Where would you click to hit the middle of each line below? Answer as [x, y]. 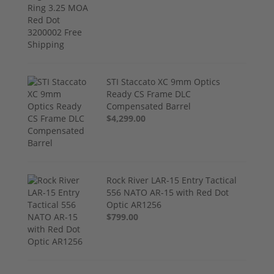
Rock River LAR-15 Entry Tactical [172, 180]
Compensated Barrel [149, 106]
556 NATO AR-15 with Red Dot [168, 193]
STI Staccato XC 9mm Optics [164, 82]
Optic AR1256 [134, 205]
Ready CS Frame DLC [149, 94]
